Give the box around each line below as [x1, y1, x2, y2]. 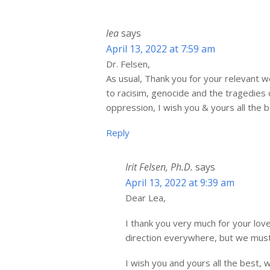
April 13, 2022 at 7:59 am [106, 42, 216, 55]
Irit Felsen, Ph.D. [125, 160, 193, 174]
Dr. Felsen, [106, 57, 151, 70]
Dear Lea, [125, 191, 166, 204]
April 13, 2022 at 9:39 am [125, 175, 235, 189]
